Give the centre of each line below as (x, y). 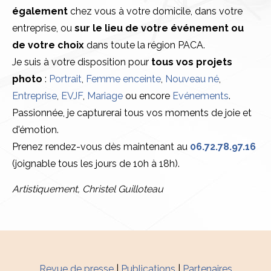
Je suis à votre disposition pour (82, 62)
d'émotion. (35, 130)
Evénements (201, 96)
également (40, 11)
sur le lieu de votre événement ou (159, 28)
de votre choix (48, 45)
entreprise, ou (43, 28)
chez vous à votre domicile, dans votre (155, 11)
